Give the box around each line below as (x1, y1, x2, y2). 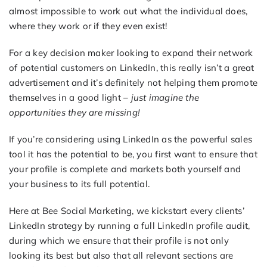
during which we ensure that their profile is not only (8, 235, 229, 247)
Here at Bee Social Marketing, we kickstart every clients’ (8, 205, 244, 217)
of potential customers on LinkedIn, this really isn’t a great (8, 62, 254, 74)
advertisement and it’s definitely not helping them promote (8, 77, 258, 89)
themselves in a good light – (8, 92, 131, 104)
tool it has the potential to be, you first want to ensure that (8, 148, 257, 160)
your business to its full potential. (8, 178, 150, 190)
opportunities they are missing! (8, 107, 139, 119)
